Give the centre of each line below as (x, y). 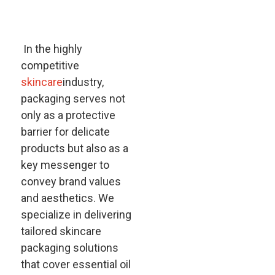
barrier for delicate (65, 132)
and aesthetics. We (67, 198)
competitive (50, 65)
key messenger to (65, 165)
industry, (83, 82)
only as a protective (68, 115)
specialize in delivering (76, 215)
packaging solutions (69, 248)
